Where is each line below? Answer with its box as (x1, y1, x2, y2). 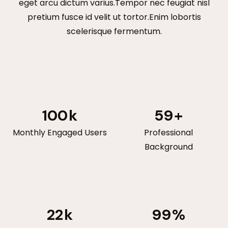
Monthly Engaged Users (12, 126, 107, 138)
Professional (144, 126, 193, 138)
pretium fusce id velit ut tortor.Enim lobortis (27, 11, 201, 23)
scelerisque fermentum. (66, 25, 162, 37)
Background (144, 140, 193, 153)
